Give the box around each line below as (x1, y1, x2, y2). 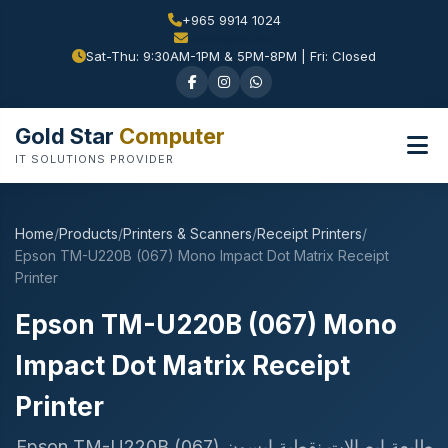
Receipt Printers (257, 224, 362, 242)
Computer (114, 122, 225, 149)
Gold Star (15, 122, 114, 149)
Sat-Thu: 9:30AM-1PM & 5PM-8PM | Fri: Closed (86, 47, 376, 64)
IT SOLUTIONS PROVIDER (15, 151, 174, 166)
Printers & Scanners (123, 224, 252, 242)
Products (59, 224, 118, 242)
